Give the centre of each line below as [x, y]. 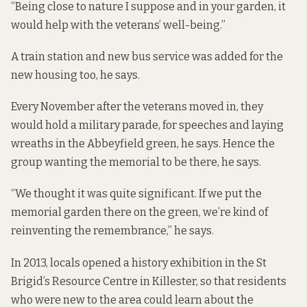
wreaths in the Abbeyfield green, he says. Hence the [143, 144]
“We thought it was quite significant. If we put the [136, 194]
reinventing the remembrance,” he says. [112, 231]
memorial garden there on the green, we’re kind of [139, 212]
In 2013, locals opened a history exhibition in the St [139, 262]
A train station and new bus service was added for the [147, 57]
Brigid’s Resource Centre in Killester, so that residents [149, 281]
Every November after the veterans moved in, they [137, 107]
